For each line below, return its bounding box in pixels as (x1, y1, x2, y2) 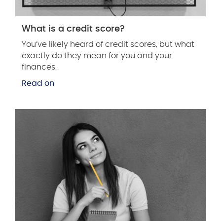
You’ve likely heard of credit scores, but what (22, 40, 194, 49)
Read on (22, 79, 54, 88)
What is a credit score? (22, 24, 125, 34)
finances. (22, 63, 57, 72)
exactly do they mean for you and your (22, 52, 172, 60)
